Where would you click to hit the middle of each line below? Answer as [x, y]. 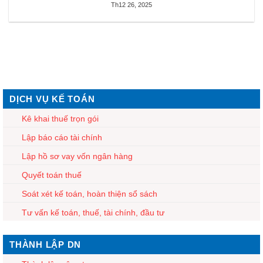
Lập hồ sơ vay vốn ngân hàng [77, 156]
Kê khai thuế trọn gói [60, 118]
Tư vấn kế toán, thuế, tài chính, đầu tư [93, 212]
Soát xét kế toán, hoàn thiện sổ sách [90, 193]
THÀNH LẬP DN [45, 244]
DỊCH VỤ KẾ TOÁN [52, 99]
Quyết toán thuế [52, 175]
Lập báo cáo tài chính [62, 137]
